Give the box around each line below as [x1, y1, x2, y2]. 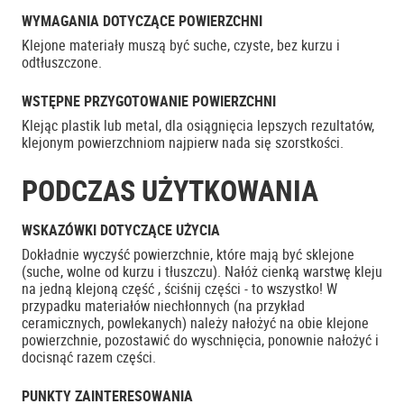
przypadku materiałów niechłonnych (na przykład [22, 296, 305, 316]
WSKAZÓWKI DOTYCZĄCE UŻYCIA [22, 220, 220, 240]
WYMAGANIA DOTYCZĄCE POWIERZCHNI [22, 11, 262, 31]
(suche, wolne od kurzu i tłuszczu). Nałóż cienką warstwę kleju [22, 262, 382, 281]
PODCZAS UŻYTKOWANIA [22, 170, 318, 209]
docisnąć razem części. [22, 347, 156, 367]
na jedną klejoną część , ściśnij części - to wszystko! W [22, 279, 337, 298]
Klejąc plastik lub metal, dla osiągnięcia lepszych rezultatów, [22, 115, 374, 135]
